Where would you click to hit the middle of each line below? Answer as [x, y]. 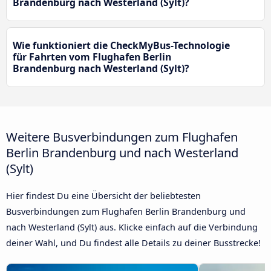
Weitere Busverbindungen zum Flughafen [122, 137]
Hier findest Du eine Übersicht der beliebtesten [103, 196]
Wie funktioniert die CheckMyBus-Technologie [121, 46]
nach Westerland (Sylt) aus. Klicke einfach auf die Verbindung [132, 227]
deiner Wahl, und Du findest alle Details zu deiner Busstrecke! [133, 243]
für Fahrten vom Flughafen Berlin [92, 57]
